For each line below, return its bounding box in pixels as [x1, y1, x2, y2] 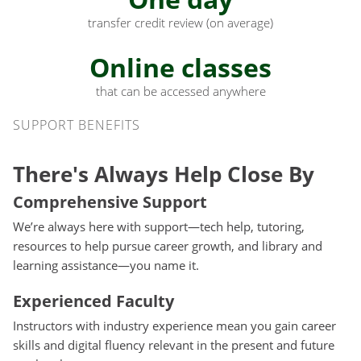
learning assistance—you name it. [13, 256, 199, 273]
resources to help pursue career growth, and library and [13, 237, 322, 254]
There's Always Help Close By [13, 159, 314, 189]
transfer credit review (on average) [88, 14, 273, 31]
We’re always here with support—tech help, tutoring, [13, 218, 305, 234]
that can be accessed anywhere [95, 82, 266, 99]
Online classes [89, 49, 272, 85]
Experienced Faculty [13, 289, 174, 312]
